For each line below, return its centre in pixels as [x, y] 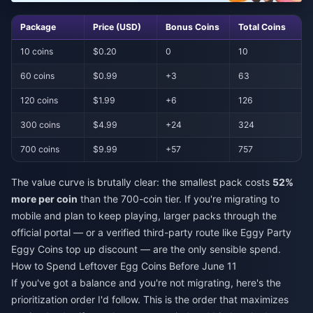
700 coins [40, 149]
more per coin [44, 199]
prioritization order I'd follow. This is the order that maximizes [150, 300]
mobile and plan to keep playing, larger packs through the [144, 216]
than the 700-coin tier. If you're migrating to [179, 199]
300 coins [41, 124]
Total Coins [262, 27]
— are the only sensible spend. [209, 249]
